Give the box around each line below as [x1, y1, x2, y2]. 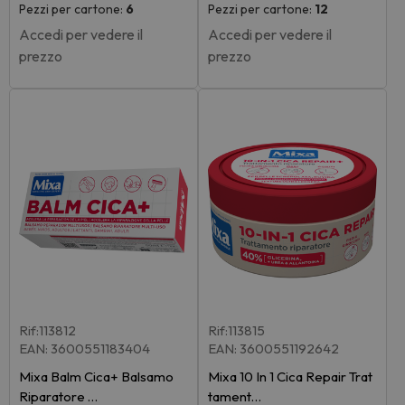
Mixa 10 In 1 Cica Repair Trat [208, 367, 372, 385]
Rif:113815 [208, 321, 265, 339]
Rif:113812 [19, 321, 76, 339]
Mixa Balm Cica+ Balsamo [19, 367, 174, 385]
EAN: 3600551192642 [208, 339, 339, 357]
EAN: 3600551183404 [19, 339, 150, 357]
